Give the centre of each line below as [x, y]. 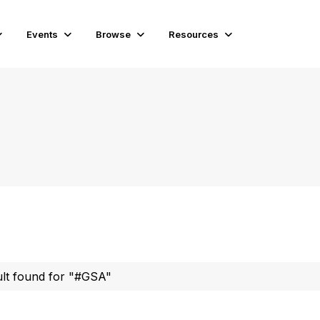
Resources [194, 34]
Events [42, 34]
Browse [114, 34]
